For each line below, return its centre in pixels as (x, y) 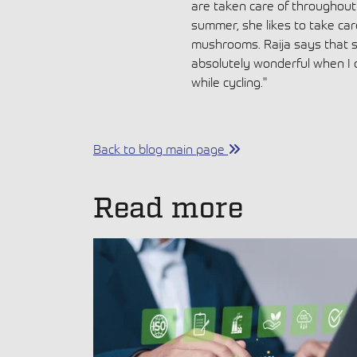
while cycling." (229, 82)
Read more (168, 209)
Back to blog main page (161, 149)
